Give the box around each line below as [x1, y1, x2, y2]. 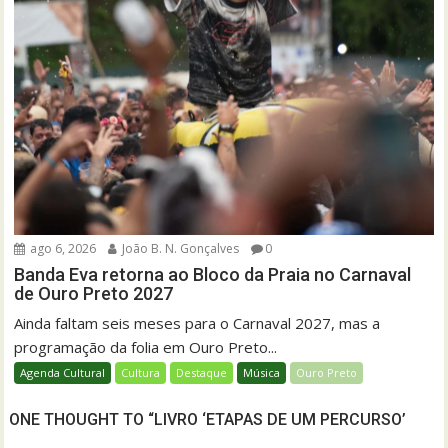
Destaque [176, 365, 228, 381]
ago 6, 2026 [27, 240, 97, 258]
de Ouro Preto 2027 [14, 283, 174, 305]
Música [243, 365, 281, 381]
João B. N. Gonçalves [119, 240, 240, 258]
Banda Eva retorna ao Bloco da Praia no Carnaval [14, 264, 412, 286]
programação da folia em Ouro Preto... [14, 337, 278, 358]
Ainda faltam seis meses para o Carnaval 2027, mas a [14, 313, 381, 334]
